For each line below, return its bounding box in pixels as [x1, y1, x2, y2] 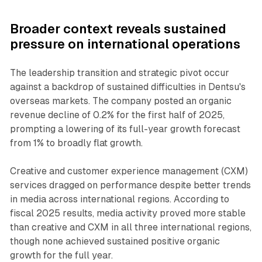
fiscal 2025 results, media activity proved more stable [9, 207, 246, 219]
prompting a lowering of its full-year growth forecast [9, 123, 240, 135]
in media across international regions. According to [9, 193, 229, 205]
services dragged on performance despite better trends [9, 179, 251, 191]
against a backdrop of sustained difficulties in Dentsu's [9, 81, 246, 92]
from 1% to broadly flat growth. [9, 137, 143, 149]
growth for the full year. [9, 249, 113, 261]
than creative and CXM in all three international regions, [9, 221, 251, 233]
